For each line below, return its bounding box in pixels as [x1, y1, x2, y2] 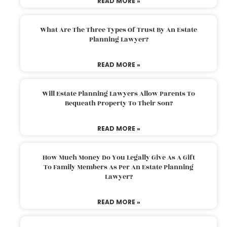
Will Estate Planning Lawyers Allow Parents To [42, 88, 195, 99]
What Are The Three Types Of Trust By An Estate [40, 24, 197, 35]
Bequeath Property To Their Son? [64, 98, 173, 108]
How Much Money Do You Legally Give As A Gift [42, 152, 195, 163]
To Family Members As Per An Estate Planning [44, 162, 194, 172]
